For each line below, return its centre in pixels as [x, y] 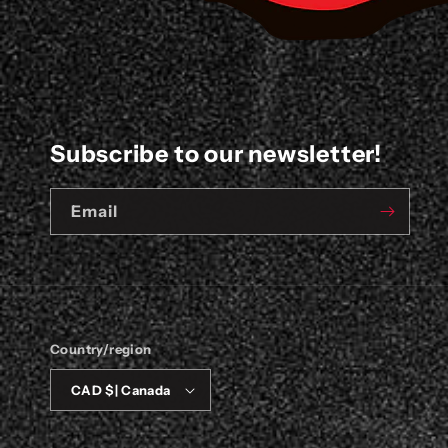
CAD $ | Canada [137, 389]
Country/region [101, 349]
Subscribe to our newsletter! [216, 153]
